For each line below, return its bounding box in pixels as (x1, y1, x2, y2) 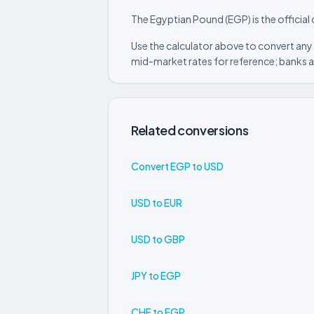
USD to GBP (131, 232, 185, 245)
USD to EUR (131, 196, 182, 209)
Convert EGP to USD (131, 159, 224, 172)
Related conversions (131, 122, 249, 138)
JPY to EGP (131, 268, 181, 282)
